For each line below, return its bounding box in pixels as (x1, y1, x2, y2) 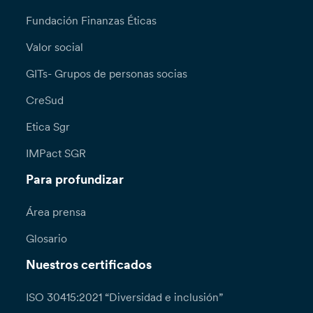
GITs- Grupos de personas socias (26, 66, 188, 81)
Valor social (26, 40, 84, 54)
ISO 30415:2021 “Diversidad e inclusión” (26, 290, 224, 305)
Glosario (26, 231, 68, 246)
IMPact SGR (26, 146, 87, 161)
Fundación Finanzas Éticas (26, 13, 157, 28)
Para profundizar (26, 172, 124, 188)
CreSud (26, 93, 64, 108)
